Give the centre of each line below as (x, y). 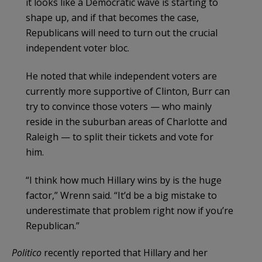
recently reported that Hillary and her (125, 252)
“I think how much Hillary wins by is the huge (124, 180)
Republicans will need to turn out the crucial (122, 32)
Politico (27, 252)
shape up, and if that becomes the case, (112, 17)
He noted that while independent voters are (121, 76)
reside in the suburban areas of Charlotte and (126, 121)
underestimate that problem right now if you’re (130, 210)
